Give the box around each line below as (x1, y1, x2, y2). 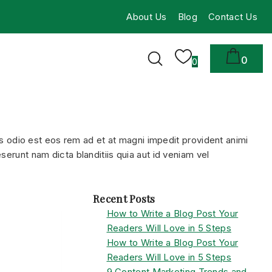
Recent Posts (93, 192, 155, 205)
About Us (126, 10, 167, 22)
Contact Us (208, 10, 257, 22)
